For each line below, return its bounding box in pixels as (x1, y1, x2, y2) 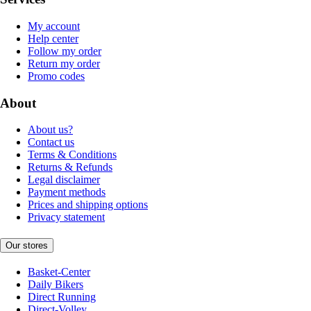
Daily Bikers (28, 278, 83, 290)
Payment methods (28, 186, 106, 199)
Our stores (6, 239, 48, 251)
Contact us (28, 136, 74, 149)
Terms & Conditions (28, 149, 117, 161)
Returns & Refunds (28, 161, 112, 174)
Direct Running (28, 290, 96, 303)
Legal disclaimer (28, 174, 100, 186)
